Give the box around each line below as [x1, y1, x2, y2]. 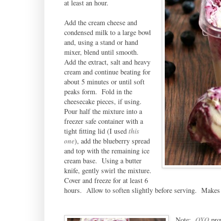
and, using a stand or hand [64, 37, 138, 47]
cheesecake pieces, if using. [64, 96, 144, 106]
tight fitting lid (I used [64, 126, 129, 136]
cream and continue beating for [64, 67, 150, 76]
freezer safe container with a [64, 116, 143, 126]
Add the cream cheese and [64, 17, 137, 27]
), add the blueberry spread [74, 136, 150, 146]
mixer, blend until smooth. [64, 47, 141, 57]
